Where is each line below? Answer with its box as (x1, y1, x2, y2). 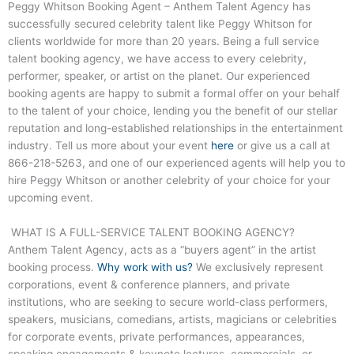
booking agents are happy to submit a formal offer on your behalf (8, 86, 340, 100)
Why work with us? (97, 260, 193, 273)
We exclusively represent (193, 260, 323, 273)
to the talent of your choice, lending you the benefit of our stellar (8, 104, 337, 117)
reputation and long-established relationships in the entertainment (8, 121, 343, 134)
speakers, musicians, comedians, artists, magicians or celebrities (8, 312, 337, 326)
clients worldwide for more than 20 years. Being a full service (8, 34, 319, 47)
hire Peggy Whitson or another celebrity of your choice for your (8, 173, 330, 186)
